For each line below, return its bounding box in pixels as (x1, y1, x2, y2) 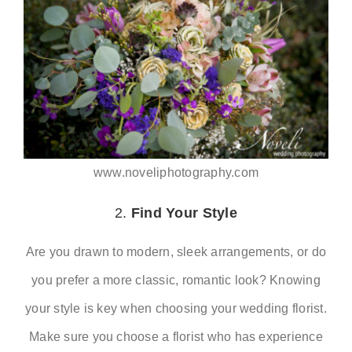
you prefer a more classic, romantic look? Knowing (31, 273, 321, 287)
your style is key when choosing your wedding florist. (25, 301, 327, 315)
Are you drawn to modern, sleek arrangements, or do (26, 244, 326, 258)
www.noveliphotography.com (93, 165, 258, 179)
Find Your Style (130, 204, 237, 221)
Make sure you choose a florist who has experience (29, 329, 323, 343)
